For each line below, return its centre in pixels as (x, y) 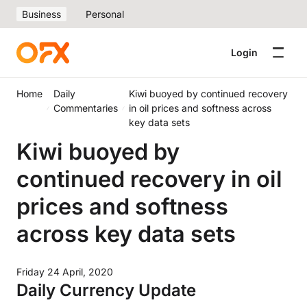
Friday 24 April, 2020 (65, 272)
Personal (105, 14)
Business (41, 14)
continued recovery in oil (149, 179)
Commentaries (86, 108)
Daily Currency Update (106, 290)
